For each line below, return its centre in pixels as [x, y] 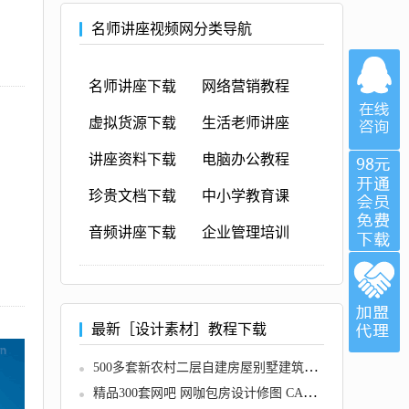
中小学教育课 [246, 196]
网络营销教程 [246, 86]
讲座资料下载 [132, 159]
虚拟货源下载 [132, 123]
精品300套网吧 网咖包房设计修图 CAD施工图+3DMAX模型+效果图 [310, 392]
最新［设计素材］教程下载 [179, 329]
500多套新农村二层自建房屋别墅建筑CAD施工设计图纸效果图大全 [311, 367]
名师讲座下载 [132, 86]
